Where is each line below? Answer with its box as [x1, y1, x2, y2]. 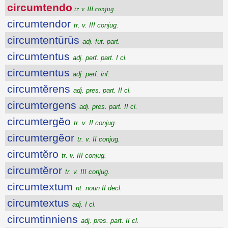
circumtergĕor [7, 132, 77, 144]
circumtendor [7, 18, 74, 30]
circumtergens [7, 99, 79, 111]
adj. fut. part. [82, 38, 120, 46]
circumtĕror [7, 164, 65, 177]
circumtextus [7, 197, 72, 209]
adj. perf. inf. [73, 70, 110, 78]
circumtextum [7, 181, 76, 193]
